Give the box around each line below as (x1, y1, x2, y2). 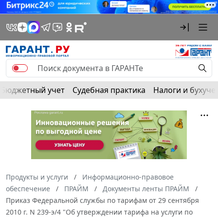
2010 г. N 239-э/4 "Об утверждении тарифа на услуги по (6, 207, 193, 217)
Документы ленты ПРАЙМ (103, 183, 189, 193)
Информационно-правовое (82, 172, 174, 182)
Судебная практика (73, 84, 145, 95)
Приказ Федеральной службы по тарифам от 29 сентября (6, 195, 199, 205)
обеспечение (6, 183, 50, 193)
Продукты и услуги (6, 172, 68, 182)
